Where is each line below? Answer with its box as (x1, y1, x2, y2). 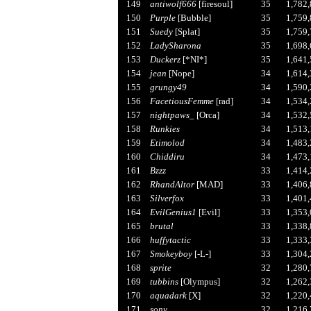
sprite (149, 262, 171, 273)
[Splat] (172, 26, 200, 37)
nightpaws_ (149, 109, 194, 120)
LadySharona (149, 40, 201, 51)
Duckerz (149, 53, 180, 65)
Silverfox (149, 192, 184, 203)
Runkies (149, 123, 180, 134)
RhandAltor (149, 178, 194, 190)
